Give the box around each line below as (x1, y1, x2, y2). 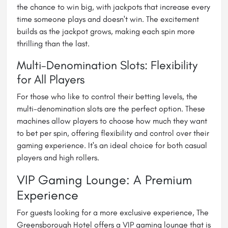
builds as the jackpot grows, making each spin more (17, 26, 195, 36)
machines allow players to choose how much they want (17, 116, 207, 126)
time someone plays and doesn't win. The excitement (17, 14, 199, 24)
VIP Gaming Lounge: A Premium (17, 172, 192, 187)
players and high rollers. (17, 152, 99, 162)
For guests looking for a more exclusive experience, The (17, 207, 209, 217)
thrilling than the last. (17, 38, 90, 48)
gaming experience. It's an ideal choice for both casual (17, 140, 207, 150)
